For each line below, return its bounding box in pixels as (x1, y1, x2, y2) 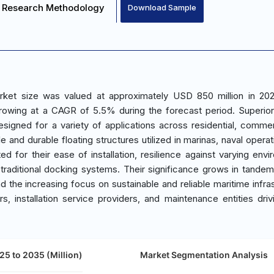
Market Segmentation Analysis (139, 250, 268, 261)
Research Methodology (2, 2, 105, 13)
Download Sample (128, 2, 196, 12)
